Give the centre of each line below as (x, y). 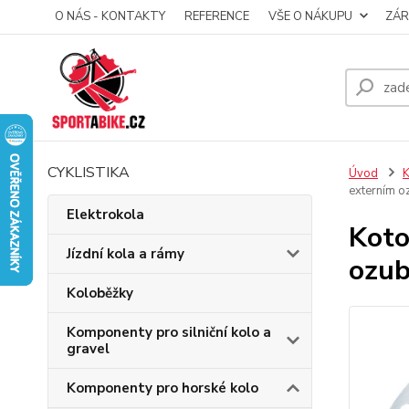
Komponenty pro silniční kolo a (169, 332)
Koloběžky (100, 293)
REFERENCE (217, 16)
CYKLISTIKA (89, 173)
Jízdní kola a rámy (126, 254)
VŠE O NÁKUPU (310, 16)
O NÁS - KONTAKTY (110, 16)
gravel (88, 349)
